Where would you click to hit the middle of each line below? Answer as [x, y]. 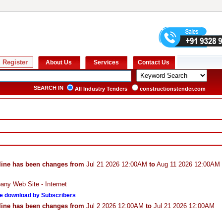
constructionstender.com [173, 89]
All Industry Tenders [101, 89]
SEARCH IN [49, 88]
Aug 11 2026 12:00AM [188, 164]
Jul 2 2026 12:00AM [115, 206]
